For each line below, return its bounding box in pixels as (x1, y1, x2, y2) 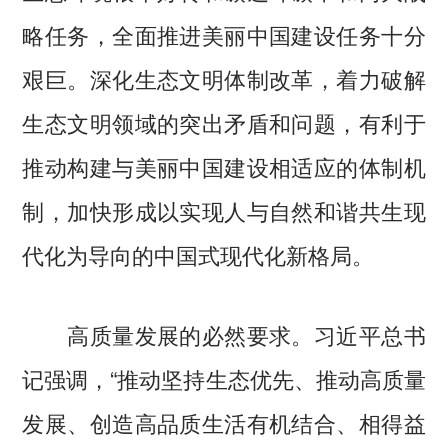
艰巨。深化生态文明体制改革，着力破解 (22, 61, 426, 94)
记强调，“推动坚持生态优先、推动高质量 (22, 361, 426, 394)
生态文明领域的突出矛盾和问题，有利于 (22, 105, 426, 138)
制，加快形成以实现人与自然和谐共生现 (22, 193, 426, 226)
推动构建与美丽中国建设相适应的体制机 (22, 149, 426, 182)
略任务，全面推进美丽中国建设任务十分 (22, 17, 426, 50)
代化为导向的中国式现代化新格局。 (22, 237, 375, 270)
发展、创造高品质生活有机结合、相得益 (22, 405, 426, 438)
